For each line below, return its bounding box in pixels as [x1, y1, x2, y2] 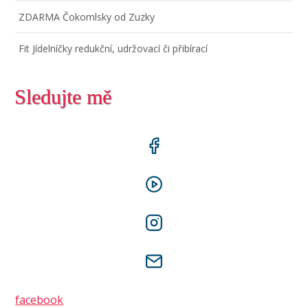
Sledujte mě [14, 85, 111, 109]
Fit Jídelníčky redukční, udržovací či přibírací [19, 42, 208, 56]
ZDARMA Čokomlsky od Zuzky [19, 10, 155, 24]
